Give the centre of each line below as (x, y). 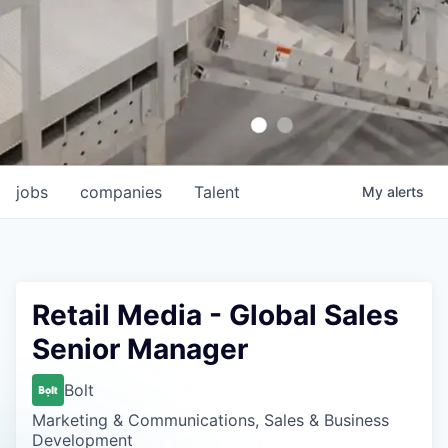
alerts (405, 191)
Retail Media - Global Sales (215, 315)
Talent (217, 192)
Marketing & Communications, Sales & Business (210, 420)
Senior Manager (140, 349)
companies (121, 192)
